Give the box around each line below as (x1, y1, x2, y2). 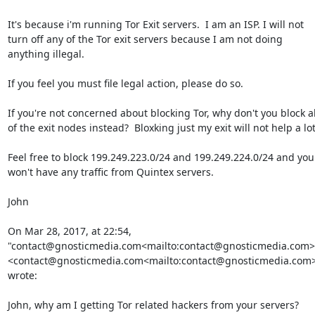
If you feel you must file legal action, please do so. (7, 77, 243, 90)
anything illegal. (7, 47, 84, 60)
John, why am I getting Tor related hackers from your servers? (7, 298, 299, 311)
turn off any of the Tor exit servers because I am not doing (7, 32, 283, 46)
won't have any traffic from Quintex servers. (7, 165, 214, 179)
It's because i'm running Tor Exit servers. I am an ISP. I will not (7, 18, 304, 31)
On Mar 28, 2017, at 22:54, (7, 224, 131, 238)
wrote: (7, 269, 37, 282)
